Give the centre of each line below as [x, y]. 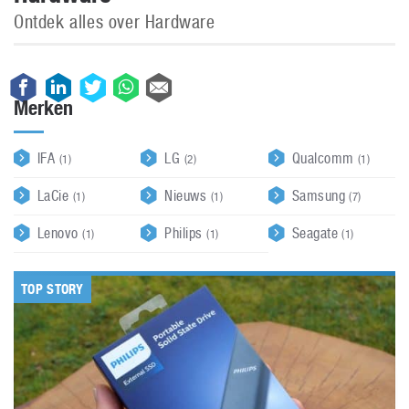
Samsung [320, 196]
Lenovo [60, 233]
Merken [43, 108]
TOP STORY [52, 289]
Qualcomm [325, 158]
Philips [186, 233]
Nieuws [188, 196]
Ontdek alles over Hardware [115, 22]
